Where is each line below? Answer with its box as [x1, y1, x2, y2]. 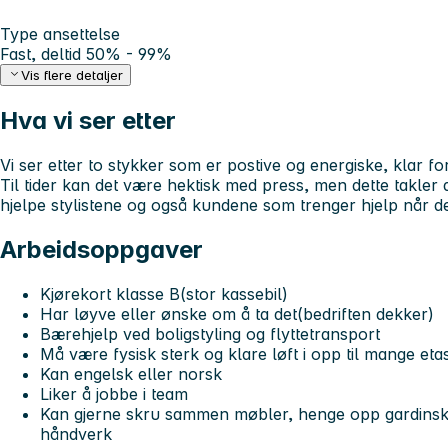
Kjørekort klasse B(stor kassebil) [40, 283, 288, 304]
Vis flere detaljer [21, 67, 124, 84]
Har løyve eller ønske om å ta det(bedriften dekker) [40, 303, 434, 324]
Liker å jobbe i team [40, 383, 188, 404]
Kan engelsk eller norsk [40, 363, 222, 384]
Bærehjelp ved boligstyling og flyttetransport [40, 323, 380, 344]
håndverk [40, 423, 112, 444]
